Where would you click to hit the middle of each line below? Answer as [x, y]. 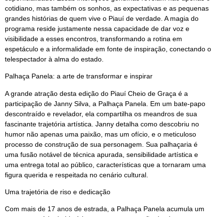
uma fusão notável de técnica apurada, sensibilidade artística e [101, 154]
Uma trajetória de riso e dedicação [58, 192]
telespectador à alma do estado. [54, 59]
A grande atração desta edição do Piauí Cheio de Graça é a [96, 93]
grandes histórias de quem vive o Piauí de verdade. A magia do [102, 18]
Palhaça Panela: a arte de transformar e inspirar [79, 76]
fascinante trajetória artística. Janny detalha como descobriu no [102, 124]
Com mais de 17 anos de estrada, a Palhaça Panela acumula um [105, 209]
